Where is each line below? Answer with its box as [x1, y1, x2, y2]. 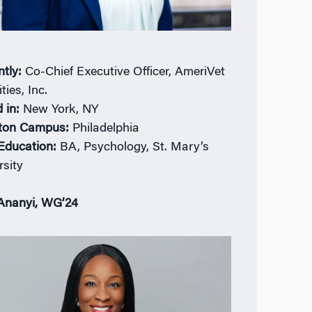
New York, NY [23, 104, 100, 117]
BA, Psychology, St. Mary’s [60, 141, 210, 155]
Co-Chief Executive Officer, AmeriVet [25, 66, 226, 79]
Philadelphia [72, 123, 140, 136]
